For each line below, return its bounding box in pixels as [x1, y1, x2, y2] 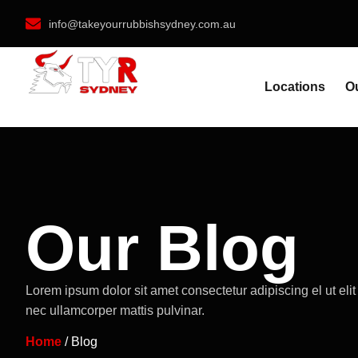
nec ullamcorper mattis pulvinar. [26, 304, 205, 317]
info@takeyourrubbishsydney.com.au [48, 17, 236, 30]
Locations [265, 80, 325, 93]
